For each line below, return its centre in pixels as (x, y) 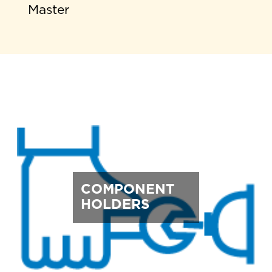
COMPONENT (127, 190)
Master (49, 10)
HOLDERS (115, 205)
